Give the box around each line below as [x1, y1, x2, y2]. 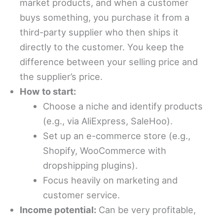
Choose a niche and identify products [43, 100, 203, 111]
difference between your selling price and [20, 56, 198, 67]
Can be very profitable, [96, 204, 196, 215]
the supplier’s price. [20, 71, 103, 82]
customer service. [43, 189, 120, 200]
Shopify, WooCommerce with [43, 145, 167, 156]
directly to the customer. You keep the [20, 41, 184, 52]
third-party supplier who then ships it [20, 26, 179, 37]
